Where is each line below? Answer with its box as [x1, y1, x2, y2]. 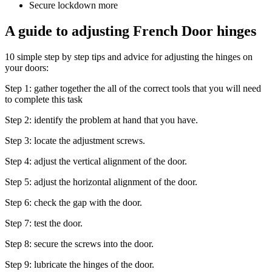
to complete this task [5, 94, 83, 105]
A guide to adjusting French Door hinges [5, 23, 256, 39]
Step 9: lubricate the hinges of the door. [5, 259, 154, 270]
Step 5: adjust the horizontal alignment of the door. [5, 177, 197, 188]
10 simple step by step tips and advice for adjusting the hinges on [5, 52, 253, 63]
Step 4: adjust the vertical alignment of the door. [5, 156, 187, 167]
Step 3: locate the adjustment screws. [5, 135, 145, 146]
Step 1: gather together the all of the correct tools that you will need [5, 83, 261, 94]
